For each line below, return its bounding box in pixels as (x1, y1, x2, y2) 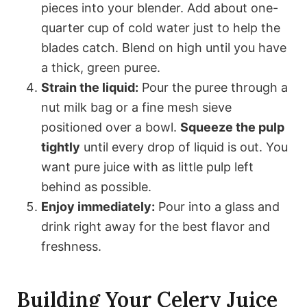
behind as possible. (41, 180, 151, 195)
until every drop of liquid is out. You (80, 140, 288, 155)
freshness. (41, 239, 101, 254)
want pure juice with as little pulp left (41, 160, 254, 175)
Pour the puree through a (138, 80, 288, 95)
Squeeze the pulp (180, 120, 284, 135)
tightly (41, 140, 80, 155)
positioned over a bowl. (41, 120, 180, 135)
